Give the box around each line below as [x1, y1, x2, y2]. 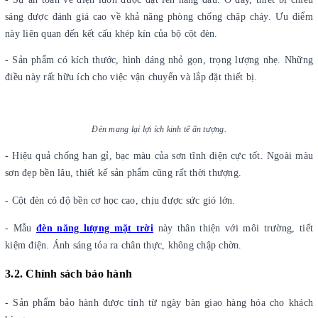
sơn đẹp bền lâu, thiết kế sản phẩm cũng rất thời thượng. [5, 167, 241, 178]
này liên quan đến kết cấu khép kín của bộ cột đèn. [5, 28, 218, 39]
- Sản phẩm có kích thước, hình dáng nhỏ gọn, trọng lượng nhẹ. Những [5, 54, 313, 65]
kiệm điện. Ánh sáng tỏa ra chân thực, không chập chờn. [5, 239, 242, 251]
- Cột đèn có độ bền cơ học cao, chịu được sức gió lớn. [5, 194, 241, 206]
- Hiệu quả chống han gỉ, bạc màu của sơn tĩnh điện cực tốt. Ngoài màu [5, 150, 313, 161]
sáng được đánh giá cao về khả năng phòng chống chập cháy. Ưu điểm [5, 11, 313, 22]
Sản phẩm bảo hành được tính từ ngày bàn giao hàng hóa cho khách [13, 297, 314, 308]
